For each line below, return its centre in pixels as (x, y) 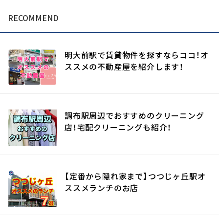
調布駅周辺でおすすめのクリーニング (134, 115)
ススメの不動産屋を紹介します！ (124, 66)
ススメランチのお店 (102, 188)
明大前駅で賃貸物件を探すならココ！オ (137, 55)
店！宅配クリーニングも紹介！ (118, 127)
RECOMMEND (33, 18)
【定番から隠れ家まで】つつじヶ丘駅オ (135, 176)
